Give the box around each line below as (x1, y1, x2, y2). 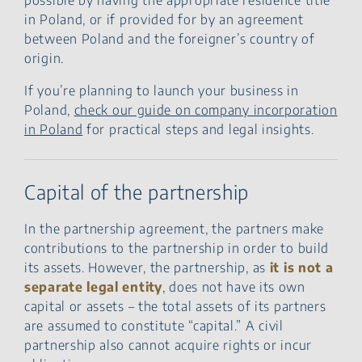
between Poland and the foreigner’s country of (24, 30, 315, 47)
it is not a (269, 259, 334, 276)
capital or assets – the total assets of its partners (24, 297, 326, 314)
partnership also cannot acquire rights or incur (24, 336, 312, 353)
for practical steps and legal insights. (82, 120, 314, 137)
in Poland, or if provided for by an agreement (24, 11, 304, 27)
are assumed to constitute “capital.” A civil (24, 317, 284, 334)
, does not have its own (162, 278, 305, 295)
